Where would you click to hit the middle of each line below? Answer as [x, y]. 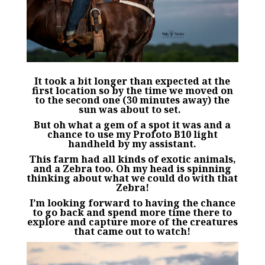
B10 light [194, 135]
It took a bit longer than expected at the [132, 81]
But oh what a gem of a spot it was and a [132, 125]
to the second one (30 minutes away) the [132, 100]
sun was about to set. [132, 110]
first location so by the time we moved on [132, 91]
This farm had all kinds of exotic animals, [132, 159]
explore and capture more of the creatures [132, 222]
